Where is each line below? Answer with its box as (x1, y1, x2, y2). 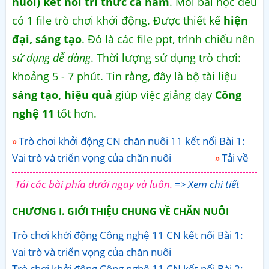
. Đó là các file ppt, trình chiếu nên (82, 31, 255, 46)
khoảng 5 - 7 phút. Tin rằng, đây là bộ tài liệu (12, 68, 237, 83)
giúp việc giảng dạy (112, 87, 215, 102)
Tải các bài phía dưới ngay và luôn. (15, 177, 175, 191)
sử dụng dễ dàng (12, 50, 91, 65)
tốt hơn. (54, 106, 97, 121)
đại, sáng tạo (12, 31, 82, 46)
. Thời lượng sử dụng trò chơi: (91, 50, 241, 65)
